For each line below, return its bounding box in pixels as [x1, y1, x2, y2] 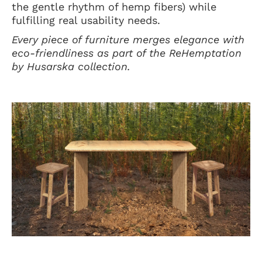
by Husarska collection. [12, 60, 130, 73]
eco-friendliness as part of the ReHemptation [12, 46, 242, 59]
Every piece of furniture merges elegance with [12, 33, 244, 46]
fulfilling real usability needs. [12, 13, 160, 26]
